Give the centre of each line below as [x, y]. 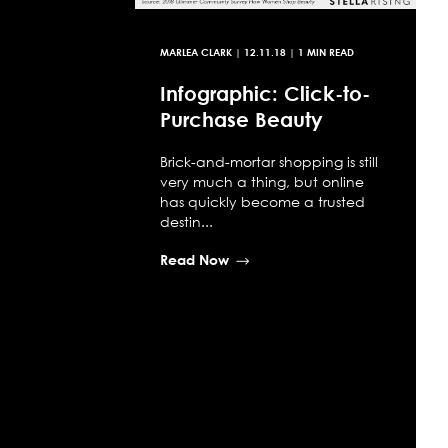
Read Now [194, 259]
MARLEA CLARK [195, 51]
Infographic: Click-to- [264, 92]
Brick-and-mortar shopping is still [268, 161]
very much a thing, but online [261, 181]
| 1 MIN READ [319, 51]
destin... [186, 221]
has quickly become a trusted [262, 201]
